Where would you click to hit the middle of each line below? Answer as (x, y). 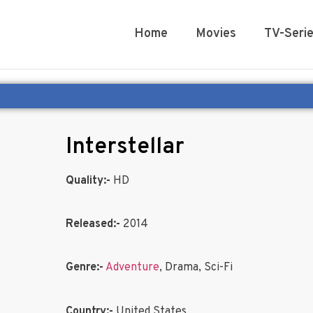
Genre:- (85, 268)
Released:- (93, 225)
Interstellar (125, 147)
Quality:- (88, 181)
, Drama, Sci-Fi (196, 268)
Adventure (132, 268)
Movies (216, 34)
